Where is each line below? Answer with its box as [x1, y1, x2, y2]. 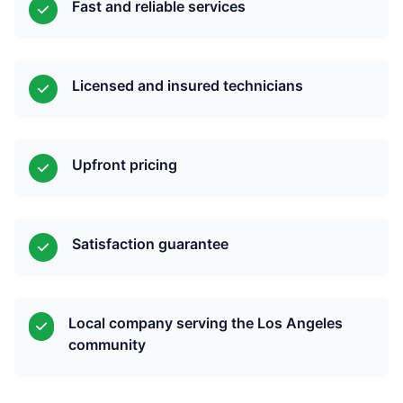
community [67, 336, 146, 354]
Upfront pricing [72, 156, 177, 174]
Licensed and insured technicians [72, 76, 303, 94]
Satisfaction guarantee [72, 235, 228, 253]
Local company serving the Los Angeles [67, 314, 343, 332]
